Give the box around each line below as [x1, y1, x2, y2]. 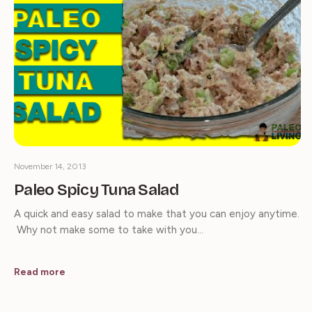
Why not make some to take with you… [14, 224, 203, 237]
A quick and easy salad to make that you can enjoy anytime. [14, 208, 299, 221]
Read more [14, 266, 65, 279]
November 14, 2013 [14, 162, 86, 172]
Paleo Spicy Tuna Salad [14, 180, 178, 200]
